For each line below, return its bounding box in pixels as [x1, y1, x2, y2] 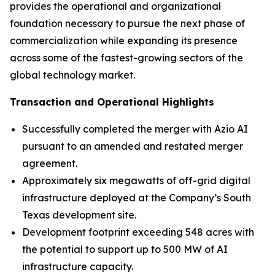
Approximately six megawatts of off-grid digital [22, 174, 250, 187]
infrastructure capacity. [22, 260, 133, 273]
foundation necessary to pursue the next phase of [10, 17, 245, 30]
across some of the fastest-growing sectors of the [10, 52, 243, 64]
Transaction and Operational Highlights [10, 96, 214, 109]
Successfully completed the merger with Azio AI [22, 123, 248, 136]
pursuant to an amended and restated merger [22, 140, 243, 153]
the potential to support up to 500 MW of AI [22, 243, 228, 256]
